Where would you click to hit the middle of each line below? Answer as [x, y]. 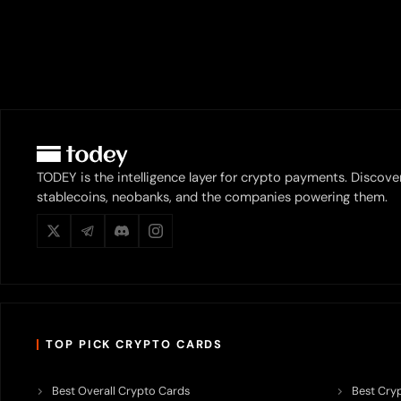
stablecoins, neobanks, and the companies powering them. [212, 197]
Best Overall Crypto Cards [121, 391]
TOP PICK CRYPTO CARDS [135, 344]
